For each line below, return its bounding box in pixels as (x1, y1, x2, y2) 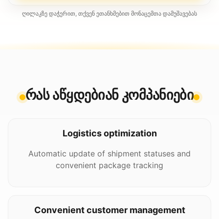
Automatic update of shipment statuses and (28, 149, 191, 158)
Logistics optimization (62, 128, 157, 138)
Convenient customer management (34, 205, 185, 215)
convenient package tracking (56, 160, 163, 170)
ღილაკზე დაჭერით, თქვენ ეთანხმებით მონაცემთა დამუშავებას (22, 10, 197, 17)
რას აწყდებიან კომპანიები (25, 87, 194, 103)
